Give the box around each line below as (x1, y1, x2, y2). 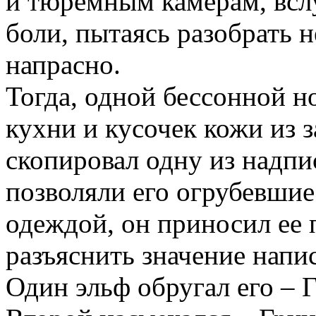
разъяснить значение (6, 240, 253, 270)
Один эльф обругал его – (6, 272, 302, 302)
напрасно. (6, 49, 121, 80)
